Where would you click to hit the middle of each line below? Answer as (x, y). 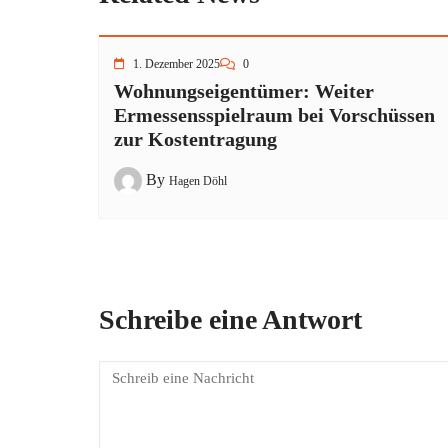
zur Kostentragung (195, 139)
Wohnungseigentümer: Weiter (244, 91)
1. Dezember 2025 (176, 64)
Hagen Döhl (198, 180)
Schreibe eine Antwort (230, 319)
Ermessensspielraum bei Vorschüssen (274, 115)
